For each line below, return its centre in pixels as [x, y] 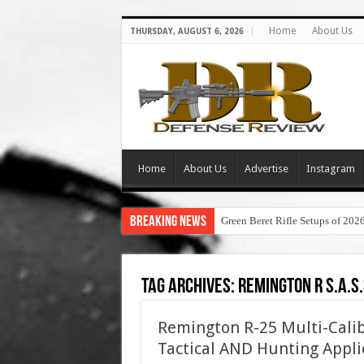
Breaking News [168, 222]
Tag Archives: [189, 287]
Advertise [266, 169]
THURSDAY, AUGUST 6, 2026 [186, 31]
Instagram [330, 169]
